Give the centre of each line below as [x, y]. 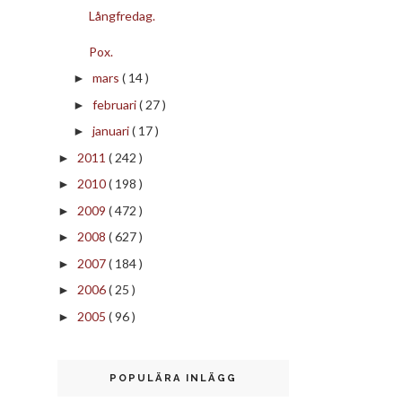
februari [115, 104]
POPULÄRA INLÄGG [173, 378]
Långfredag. [122, 15]
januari [112, 131]
